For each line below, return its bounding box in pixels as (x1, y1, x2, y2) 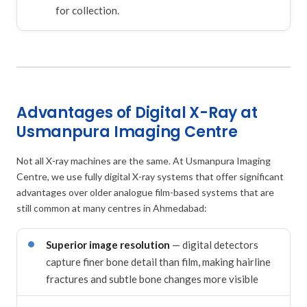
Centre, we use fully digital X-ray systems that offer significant (16, 170, 284, 182)
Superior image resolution (46, 238, 170, 251)
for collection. (56, 3, 119, 16)
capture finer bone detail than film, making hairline (46, 255, 271, 268)
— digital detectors (170, 238, 258, 251)
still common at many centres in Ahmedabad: (16, 201, 207, 214)
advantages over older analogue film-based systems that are (16, 186, 274, 198)
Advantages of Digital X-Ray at (16, 101, 258, 123)
